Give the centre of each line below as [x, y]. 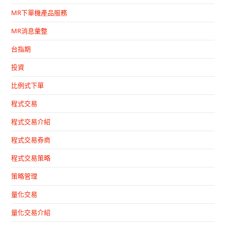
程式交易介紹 [31, 122]
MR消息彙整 [30, 31]
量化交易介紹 [31, 213]
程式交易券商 [31, 140]
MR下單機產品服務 [39, 13]
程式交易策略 [31, 158]
